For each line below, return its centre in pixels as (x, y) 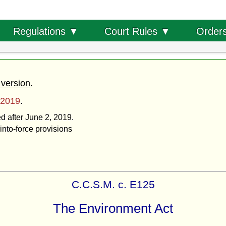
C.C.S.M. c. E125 (113, 184)
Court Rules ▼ (137, 31)
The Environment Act (113, 208)
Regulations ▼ (46, 31)
